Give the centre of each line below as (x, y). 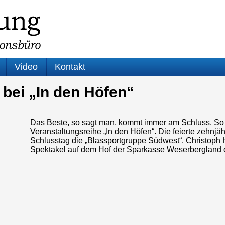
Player (41, 188)
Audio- (41, 179)
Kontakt (70, 67)
